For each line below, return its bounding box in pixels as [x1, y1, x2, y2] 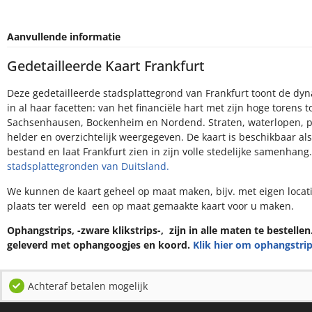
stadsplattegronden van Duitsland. [7, 159, 169, 173]
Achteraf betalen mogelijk [27, 279, 148, 292]
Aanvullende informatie [7, 29, 120, 43]
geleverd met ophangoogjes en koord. [7, 238, 193, 252]
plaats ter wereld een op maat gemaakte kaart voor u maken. [7, 198, 294, 212]
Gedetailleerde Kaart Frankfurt [7, 56, 205, 76]
